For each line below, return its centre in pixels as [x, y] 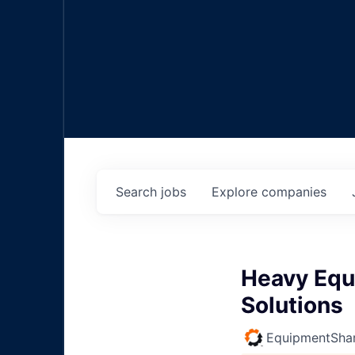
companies [294, 192]
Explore [237, 192]
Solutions [292, 305]
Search [138, 192]
